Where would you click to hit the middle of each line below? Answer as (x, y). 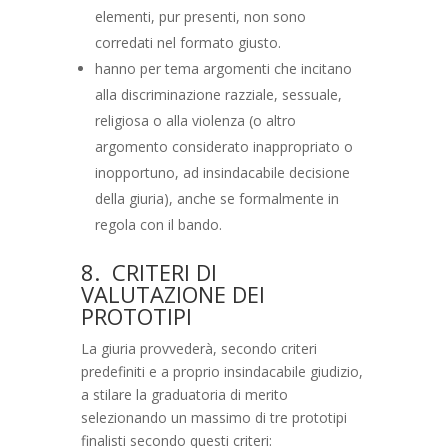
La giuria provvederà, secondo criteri (198, 348)
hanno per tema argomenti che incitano (223, 68)
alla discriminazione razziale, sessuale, (218, 94)
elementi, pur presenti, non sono (200, 16)
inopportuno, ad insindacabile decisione (222, 172)
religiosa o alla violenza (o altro (195, 120)
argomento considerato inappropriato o (223, 146)
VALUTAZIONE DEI (172, 293)
